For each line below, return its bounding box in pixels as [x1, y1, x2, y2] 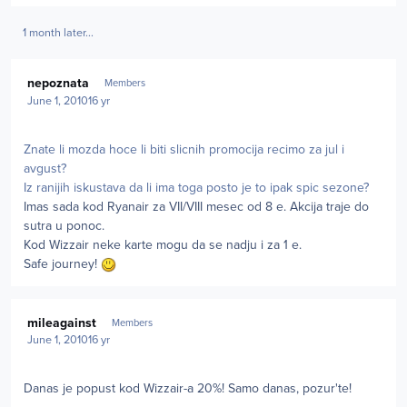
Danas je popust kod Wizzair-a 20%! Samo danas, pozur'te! [24, 381, 352, 397]
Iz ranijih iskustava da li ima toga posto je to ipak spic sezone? [24, 179, 369, 195]
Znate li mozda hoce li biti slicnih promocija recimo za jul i [24, 141, 344, 157]
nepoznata [27, 75, 90, 92]
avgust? [24, 160, 66, 176]
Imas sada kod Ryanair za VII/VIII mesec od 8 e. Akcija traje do [24, 198, 369, 214]
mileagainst [27, 314, 97, 331]
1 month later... [22, 25, 94, 41]
